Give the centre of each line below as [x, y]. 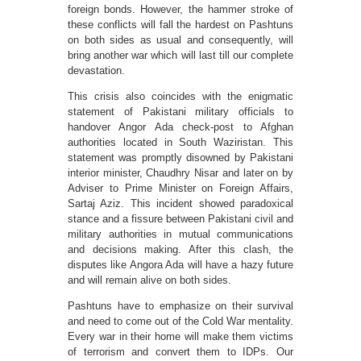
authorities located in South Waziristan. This [180, 143]
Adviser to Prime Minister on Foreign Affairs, [180, 189]
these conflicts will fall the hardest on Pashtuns [180, 25]
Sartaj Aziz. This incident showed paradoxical [180, 204]
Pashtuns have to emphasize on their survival [180, 306]
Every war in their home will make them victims [180, 337]
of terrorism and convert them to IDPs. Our [180, 352]
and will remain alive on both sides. [149, 280]
